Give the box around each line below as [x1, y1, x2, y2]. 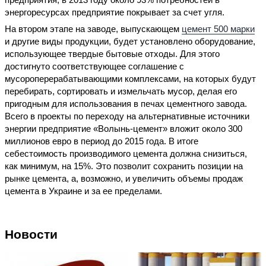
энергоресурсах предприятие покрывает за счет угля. [5, 7, 224, 18]
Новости [5, 227, 58, 241]
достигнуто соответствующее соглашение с [5, 61, 184, 71]
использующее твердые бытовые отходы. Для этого [5, 48, 220, 59]
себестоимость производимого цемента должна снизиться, [5, 148, 247, 159]
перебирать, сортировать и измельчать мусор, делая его [5, 85, 237, 96]
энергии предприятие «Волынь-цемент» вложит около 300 [5, 123, 242, 134]
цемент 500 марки [182, 23, 255, 34]
